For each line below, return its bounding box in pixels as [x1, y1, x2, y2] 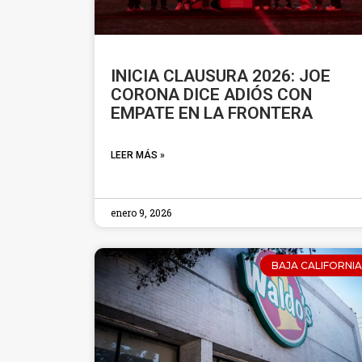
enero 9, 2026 [111, 206, 171, 220]
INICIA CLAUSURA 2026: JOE [111, 66, 330, 86]
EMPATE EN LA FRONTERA [111, 103, 313, 124]
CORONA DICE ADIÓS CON [111, 85, 312, 105]
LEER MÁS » [111, 149, 165, 162]
